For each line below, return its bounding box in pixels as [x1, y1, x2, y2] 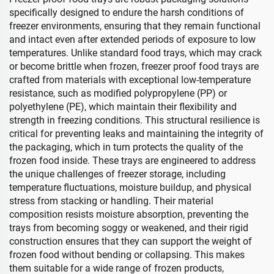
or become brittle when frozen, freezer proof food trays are [9, 61, 259, 72]
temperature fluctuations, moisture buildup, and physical [9, 182, 251, 193]
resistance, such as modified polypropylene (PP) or [9, 87, 227, 99]
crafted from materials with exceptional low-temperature [9, 74, 251, 86]
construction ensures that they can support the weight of [9, 235, 252, 247]
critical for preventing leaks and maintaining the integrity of [9, 128, 264, 139]
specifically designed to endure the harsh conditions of [9, 7, 244, 18]
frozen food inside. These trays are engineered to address [9, 155, 256, 166]
